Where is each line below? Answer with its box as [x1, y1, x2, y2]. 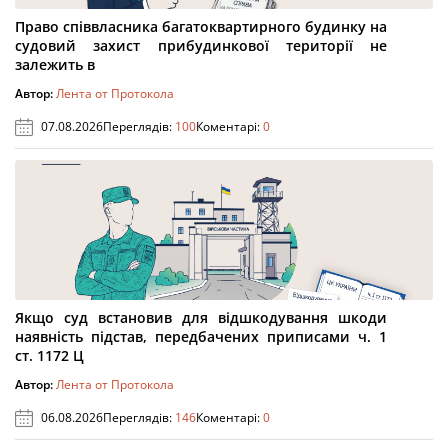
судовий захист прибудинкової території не [15, 36, 387, 55]
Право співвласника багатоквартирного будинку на [15, 17, 387, 36]
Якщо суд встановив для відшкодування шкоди [15, 308, 387, 327]
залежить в [15, 55, 95, 74]
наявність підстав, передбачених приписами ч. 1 [15, 327, 387, 346]
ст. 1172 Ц [15, 346, 84, 365]
